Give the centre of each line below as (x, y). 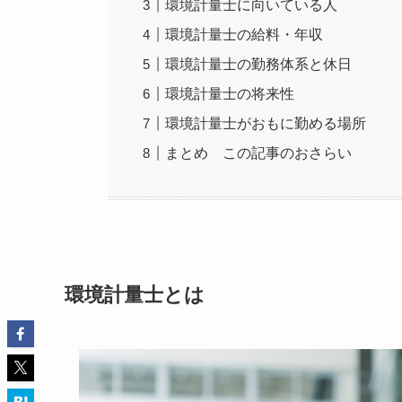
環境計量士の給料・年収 (245, 35)
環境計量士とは (135, 294)
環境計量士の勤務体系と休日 (259, 65)
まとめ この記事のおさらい (259, 153)
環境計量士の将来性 (230, 94)
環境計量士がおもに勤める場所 (266, 124)
